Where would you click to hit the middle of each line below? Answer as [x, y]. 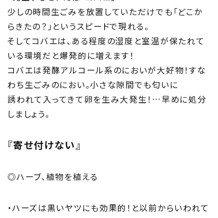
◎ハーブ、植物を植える [53, 176]
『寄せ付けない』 [44, 145]
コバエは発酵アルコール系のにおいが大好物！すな [107, 70]
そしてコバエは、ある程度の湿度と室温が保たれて [106, 40]
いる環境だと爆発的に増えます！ [71, 55]
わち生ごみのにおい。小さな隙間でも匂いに [93, 84]
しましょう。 [29, 113]
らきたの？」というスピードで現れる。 [78, 26]
